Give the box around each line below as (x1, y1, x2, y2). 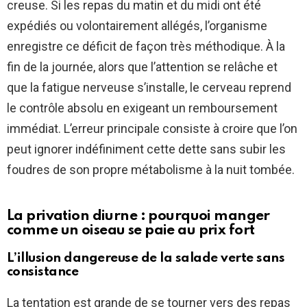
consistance (7, 265, 79, 279)
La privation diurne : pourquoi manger (7, 209, 270, 224)
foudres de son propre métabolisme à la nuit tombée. (7, 162, 295, 177)
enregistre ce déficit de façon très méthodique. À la (7, 39, 285, 54)
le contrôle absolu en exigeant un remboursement (7, 101, 278, 116)
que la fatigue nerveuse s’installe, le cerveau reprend (7, 80, 291, 95)
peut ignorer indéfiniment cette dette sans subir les (7, 142, 286, 157)
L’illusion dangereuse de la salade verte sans (7, 251, 285, 265)
